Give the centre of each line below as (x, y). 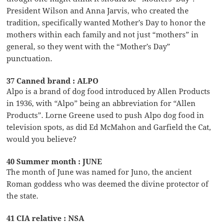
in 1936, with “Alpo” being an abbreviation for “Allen (101, 103)
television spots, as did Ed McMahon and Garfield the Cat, (109, 127)
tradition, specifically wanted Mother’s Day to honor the (106, 23)
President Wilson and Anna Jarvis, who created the (98, 11)
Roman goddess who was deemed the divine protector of (108, 184)
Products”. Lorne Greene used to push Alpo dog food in (106, 115)
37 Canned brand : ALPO (53, 81)
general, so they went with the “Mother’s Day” (89, 47)
